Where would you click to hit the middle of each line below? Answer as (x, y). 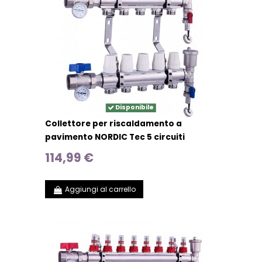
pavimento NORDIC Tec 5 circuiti (115, 137)
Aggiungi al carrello (100, 189)
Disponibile (134, 108)
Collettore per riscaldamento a (114, 124)
